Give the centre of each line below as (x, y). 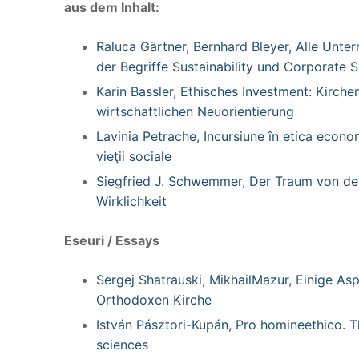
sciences (122, 344)
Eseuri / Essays (112, 240)
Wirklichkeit (131, 201)
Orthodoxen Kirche (154, 299)
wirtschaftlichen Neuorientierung (195, 111)
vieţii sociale (134, 156)
